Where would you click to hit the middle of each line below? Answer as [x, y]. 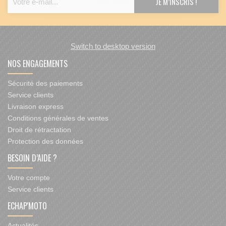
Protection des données [45, 142]
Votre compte [29, 178]
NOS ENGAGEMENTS [38, 64]
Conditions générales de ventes [58, 118]
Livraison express [36, 107]
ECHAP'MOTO [27, 206]
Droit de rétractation [39, 130]
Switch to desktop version [113, 46]
